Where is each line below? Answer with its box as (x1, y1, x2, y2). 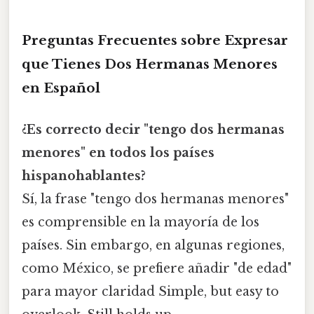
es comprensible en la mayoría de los (22, 214, 259, 231)
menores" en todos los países (22, 145, 214, 161)
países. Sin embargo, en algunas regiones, (22, 238, 285, 254)
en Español (22, 80, 100, 97)
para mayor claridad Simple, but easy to (22, 284, 279, 300)
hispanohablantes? (22, 168, 146, 184)
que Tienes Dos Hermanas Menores (22, 56, 278, 73)
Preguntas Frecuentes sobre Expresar (22, 32, 288, 49)
